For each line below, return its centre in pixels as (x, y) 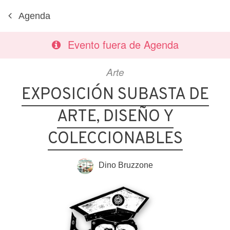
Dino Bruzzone (126, 165)
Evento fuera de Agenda (123, 44)
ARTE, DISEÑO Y (115, 117)
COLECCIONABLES (115, 139)
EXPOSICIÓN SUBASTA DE (115, 95)
